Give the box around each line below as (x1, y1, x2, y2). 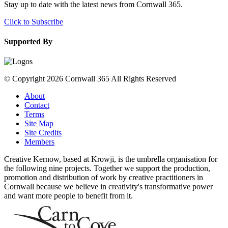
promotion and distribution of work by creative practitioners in (4, 173, 203, 182)
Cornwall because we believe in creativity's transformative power (4, 182, 213, 191)
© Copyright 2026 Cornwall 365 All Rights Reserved (4, 74, 176, 83)
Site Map (24, 119, 53, 128)
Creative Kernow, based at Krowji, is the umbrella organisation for (4, 155, 217, 164)
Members (24, 137, 54, 147)
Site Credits (24, 128, 62, 137)
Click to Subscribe (4, 17, 63, 26)
